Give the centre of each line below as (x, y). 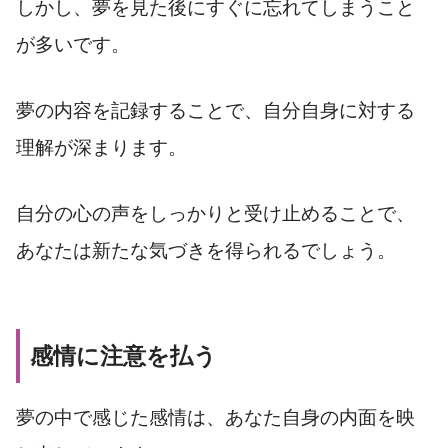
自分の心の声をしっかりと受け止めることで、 (215, 213)
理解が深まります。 (101, 147)
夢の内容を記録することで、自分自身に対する (215, 110)
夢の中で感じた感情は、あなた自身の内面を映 (215, 417)
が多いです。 (73, 45)
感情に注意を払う (123, 355)
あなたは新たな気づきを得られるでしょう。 (206, 250)
